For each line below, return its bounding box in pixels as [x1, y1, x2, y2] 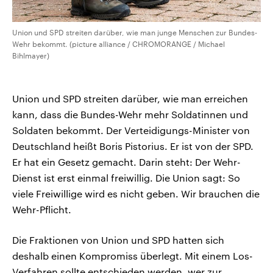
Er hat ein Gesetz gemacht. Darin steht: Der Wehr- [12, 155, 241, 168]
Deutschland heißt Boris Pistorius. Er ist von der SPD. [12, 140, 253, 152]
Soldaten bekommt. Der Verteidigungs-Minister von [12, 124, 250, 136]
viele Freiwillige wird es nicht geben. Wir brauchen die [12, 187, 260, 199]
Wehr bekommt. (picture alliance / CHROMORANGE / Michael [12, 39, 225, 48]
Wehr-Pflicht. [12, 203, 71, 215]
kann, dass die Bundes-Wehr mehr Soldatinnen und [12, 108, 248, 120]
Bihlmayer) [12, 51, 49, 60]
